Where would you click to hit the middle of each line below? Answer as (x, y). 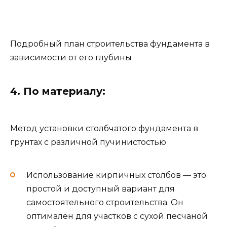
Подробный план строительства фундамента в (110, 44)
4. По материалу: (58, 91)
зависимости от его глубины (71, 57)
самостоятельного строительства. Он (105, 203)
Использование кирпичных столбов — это (116, 175)
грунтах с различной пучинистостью (88, 142)
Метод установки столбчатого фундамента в (104, 128)
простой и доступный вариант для (101, 189)
